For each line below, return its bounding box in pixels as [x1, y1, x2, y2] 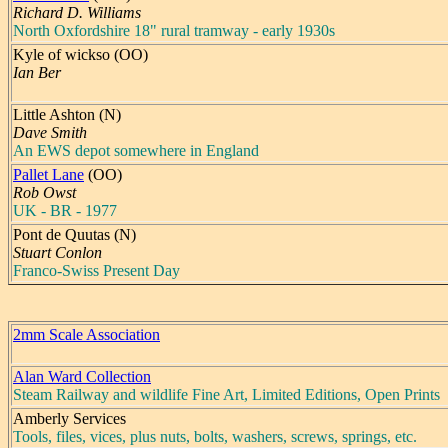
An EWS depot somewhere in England [13, 141, 259, 159]
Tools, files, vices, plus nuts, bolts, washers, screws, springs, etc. [13, 427, 417, 445]
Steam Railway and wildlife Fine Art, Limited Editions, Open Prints [13, 385, 440, 403]
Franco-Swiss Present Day [13, 261, 180, 279]
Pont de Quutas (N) [13, 225, 136, 243]
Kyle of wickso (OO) [13, 45, 148, 63]
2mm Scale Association [13, 325, 160, 343]
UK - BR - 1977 [13, 201, 117, 219]
